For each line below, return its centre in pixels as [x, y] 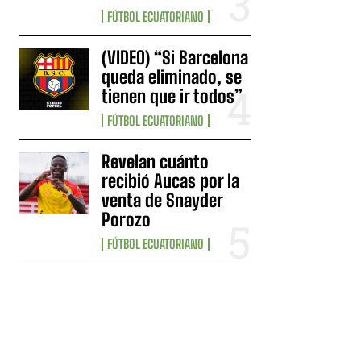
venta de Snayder [163, 200]
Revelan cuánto [156, 161]
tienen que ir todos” [172, 96]
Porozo [127, 219]
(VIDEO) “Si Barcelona [175, 57]
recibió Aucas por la [171, 180]
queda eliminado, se [172, 77]
